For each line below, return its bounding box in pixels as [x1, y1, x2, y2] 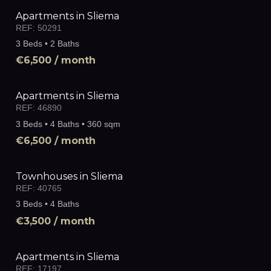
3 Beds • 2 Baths [16, 38, 79, 48]
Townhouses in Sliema [16, 171, 123, 183]
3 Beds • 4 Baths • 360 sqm [16, 119, 120, 129]
